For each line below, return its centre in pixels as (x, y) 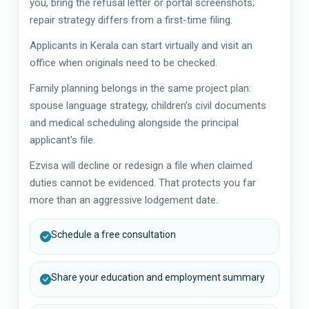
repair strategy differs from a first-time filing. (131, 20)
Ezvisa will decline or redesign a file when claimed (141, 165)
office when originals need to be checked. (123, 62)
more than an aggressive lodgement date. (124, 200)
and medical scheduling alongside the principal (134, 122)
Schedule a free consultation (113, 234)
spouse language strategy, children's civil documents (148, 105)
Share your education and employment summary (158, 277)
